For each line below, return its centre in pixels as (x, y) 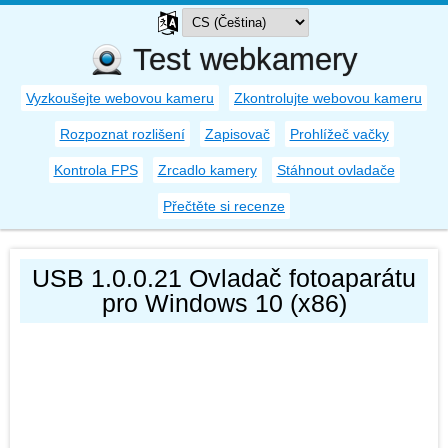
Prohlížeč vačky (339, 134)
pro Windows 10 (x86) (224, 303)
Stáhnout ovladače (335, 170)
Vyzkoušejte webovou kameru (120, 98)
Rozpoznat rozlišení (122, 134)
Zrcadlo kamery (207, 170)
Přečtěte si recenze (224, 206)
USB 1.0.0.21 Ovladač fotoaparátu (224, 278)
